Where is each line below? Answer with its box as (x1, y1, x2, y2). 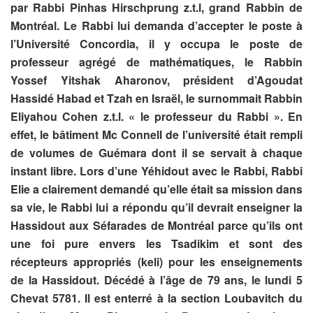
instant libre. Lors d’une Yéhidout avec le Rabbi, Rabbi (10, 162, 303, 179)
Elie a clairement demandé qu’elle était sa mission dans (10, 180, 303, 197)
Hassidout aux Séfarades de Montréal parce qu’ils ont (10, 217, 303, 233)
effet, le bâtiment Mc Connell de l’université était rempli (10, 126, 303, 143)
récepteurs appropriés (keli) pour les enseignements (10, 253, 303, 270)
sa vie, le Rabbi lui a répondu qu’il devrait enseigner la (10, 198, 303, 215)
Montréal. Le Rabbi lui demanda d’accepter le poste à (10, 17, 303, 34)
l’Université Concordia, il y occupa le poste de (10, 35, 303, 52)
